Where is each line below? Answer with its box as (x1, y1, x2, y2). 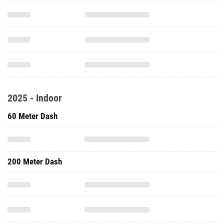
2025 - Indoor (7, 92, 62, 104)
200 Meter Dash (7, 156, 62, 166)
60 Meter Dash (7, 111, 57, 121)
